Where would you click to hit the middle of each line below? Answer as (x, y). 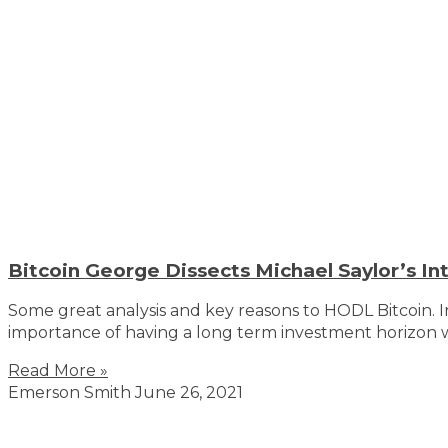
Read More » (58, 370)
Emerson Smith (71, 392)
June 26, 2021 (189, 392)
